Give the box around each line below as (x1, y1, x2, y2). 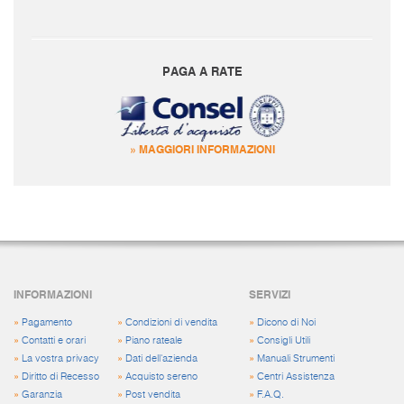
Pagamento (22, 317, 72, 327)
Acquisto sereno (125, 371, 197, 381)
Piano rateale (125, 335, 182, 345)
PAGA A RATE (161, 62, 243, 78)
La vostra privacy (22, 353, 99, 363)
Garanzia (22, 389, 62, 399)
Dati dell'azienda (125, 353, 197, 363)
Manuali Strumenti (257, 353, 335, 363)
